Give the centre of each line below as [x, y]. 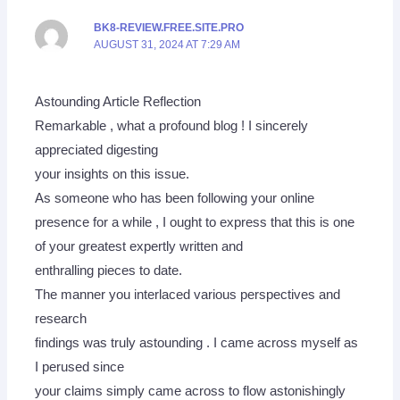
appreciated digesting [97, 150]
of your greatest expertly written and [139, 247]
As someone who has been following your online [175, 199]
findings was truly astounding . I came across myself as [197, 343]
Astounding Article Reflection [118, 102]
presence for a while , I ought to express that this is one [195, 223]
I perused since [80, 367]
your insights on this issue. [112, 175]
